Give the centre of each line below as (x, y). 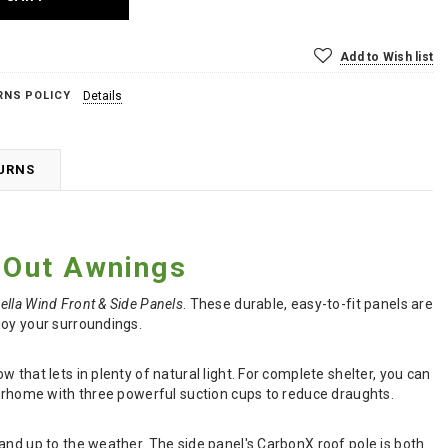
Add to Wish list (386, 56)
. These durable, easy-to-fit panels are (308, 303)
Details (102, 95)
